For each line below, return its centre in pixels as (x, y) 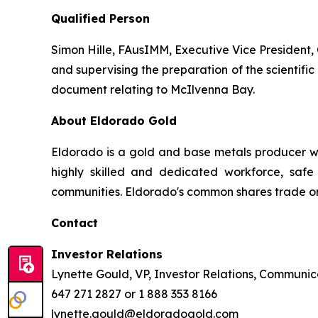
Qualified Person (100, 19)
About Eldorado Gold (114, 121)
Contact (75, 223)
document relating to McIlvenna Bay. (153, 90)
